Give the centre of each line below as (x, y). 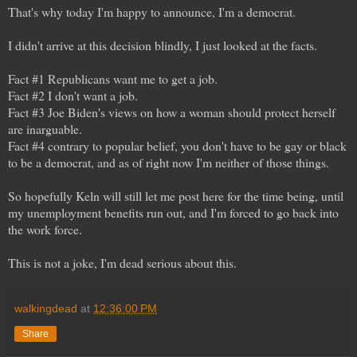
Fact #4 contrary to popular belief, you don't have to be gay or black (177, 145)
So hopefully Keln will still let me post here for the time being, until (176, 195)
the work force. (45, 229)
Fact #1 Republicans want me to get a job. (113, 78)
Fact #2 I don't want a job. (73, 95)
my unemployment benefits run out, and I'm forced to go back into (173, 212)
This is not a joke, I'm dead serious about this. (122, 262)
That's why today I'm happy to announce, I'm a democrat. (152, 11)
